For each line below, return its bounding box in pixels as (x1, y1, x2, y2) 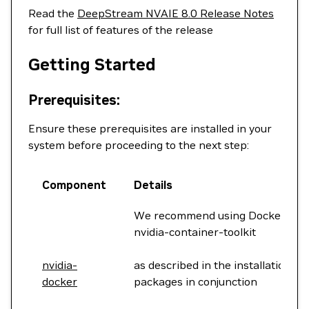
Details (134, 178, 172, 192)
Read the (28, 6, 77, 20)
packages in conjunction (134, 275, 257, 288)
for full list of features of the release (28, 23, 213, 37)
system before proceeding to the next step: (28, 138, 249, 152)
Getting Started (28, 54, 156, 75)
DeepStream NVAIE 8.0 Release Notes (77, 6, 274, 20)
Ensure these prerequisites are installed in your (28, 121, 272, 135)
